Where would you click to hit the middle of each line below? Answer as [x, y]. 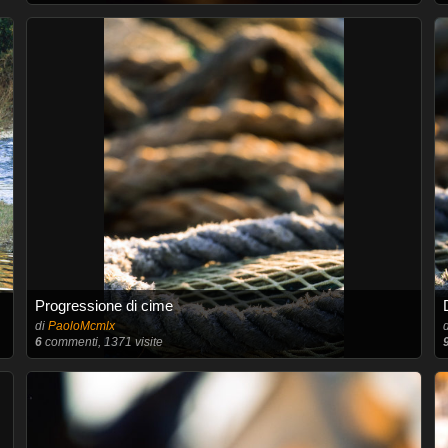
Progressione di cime [103, 305]
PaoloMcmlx [81, 326]
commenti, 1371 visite [102, 342]
